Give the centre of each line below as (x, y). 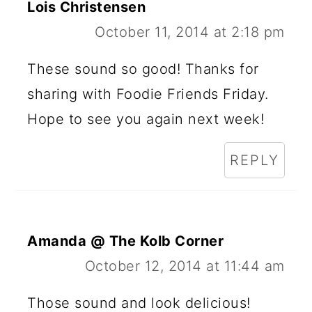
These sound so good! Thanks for (143, 69)
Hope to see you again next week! (146, 119)
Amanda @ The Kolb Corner (126, 241)
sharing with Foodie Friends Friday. (148, 94)
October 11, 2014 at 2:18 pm (190, 32)
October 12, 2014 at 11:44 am (185, 266)
